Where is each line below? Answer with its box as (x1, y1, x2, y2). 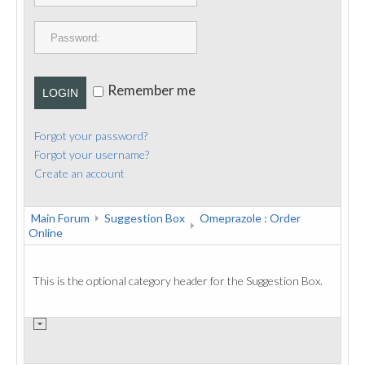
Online (29, 226, 63, 240)
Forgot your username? (34, 147, 149, 161)
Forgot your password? (34, 129, 147, 143)
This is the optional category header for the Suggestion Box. (33, 274, 323, 288)
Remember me (108, 81, 196, 99)
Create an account (34, 166, 125, 180)
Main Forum (31, 211, 90, 225)
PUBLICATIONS (37, 8, 121, 22)
